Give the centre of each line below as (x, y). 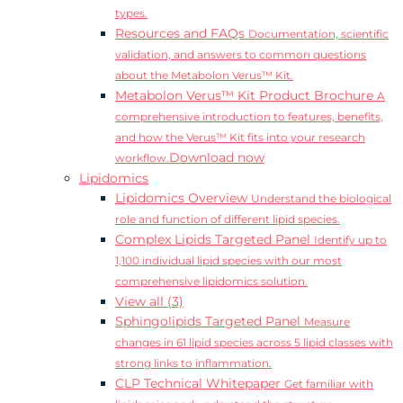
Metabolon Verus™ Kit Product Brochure (246, 95)
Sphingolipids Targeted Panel (210, 321)
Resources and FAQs (182, 33)
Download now (217, 157)
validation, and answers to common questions (241, 55)
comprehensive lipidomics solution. (211, 282)
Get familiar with (329, 384)
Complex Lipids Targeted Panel (215, 239)
